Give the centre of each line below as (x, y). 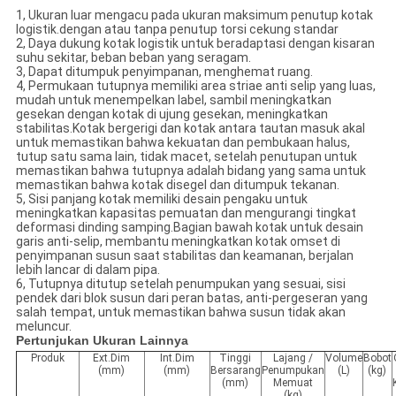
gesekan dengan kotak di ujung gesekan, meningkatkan (171, 114)
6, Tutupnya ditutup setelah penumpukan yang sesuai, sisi (180, 284)
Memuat (293, 383)
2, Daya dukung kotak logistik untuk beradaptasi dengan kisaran (195, 44)
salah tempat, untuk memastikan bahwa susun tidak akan (180, 312)
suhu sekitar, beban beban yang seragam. (133, 58)
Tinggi (236, 358)
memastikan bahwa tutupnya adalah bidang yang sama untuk (190, 171)
